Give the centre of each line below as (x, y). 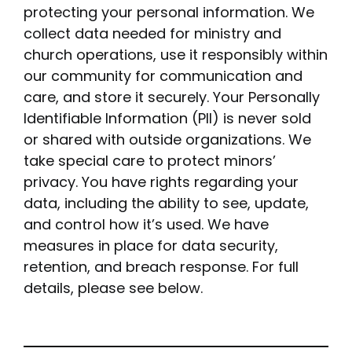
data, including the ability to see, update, (166, 203)
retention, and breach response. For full (161, 267)
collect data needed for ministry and (152, 33)
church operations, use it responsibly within (175, 55)
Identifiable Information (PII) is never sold (167, 118)
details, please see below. (113, 288)
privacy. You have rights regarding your (161, 182)
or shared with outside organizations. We (167, 139)
